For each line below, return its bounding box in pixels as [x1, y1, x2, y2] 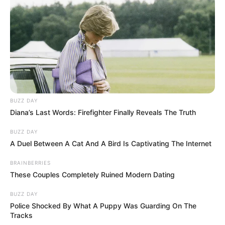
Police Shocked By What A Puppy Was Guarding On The [10, 201, 196, 210]
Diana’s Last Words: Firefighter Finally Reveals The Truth [10, 107, 196, 117]
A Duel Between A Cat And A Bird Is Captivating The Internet [10, 139, 211, 148]
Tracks [10, 210, 33, 219]
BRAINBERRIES [10, 159, 51, 166]
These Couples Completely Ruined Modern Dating [10, 170, 175, 179]
